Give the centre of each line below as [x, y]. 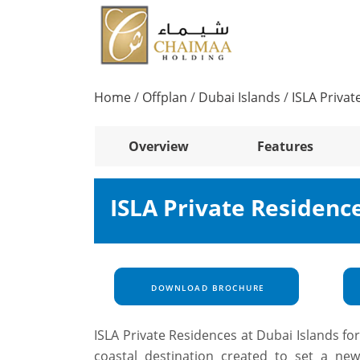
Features [285, 147]
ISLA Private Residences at [175, 335]
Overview [159, 147]
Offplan [165, 98]
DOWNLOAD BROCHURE [206, 288]
